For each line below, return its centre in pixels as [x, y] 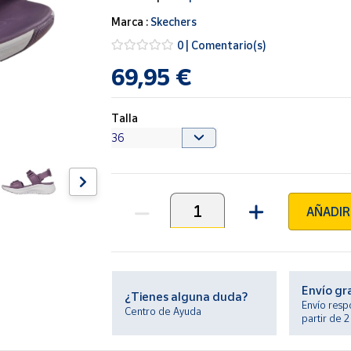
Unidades [136, 219]
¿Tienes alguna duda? [186, 296]
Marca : [131, 22]
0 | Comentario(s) [222, 45]
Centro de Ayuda [163, 311]
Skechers [174, 22]
